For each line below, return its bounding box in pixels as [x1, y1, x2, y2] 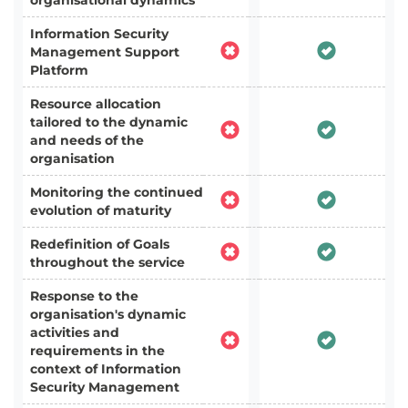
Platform [30, 62, 88, 78]
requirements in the [30, 342, 165, 359]
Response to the [30, 288, 138, 304]
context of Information [30, 361, 181, 377]
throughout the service [30, 254, 185, 270]
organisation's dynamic [30, 306, 186, 322]
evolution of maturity [30, 202, 171, 219]
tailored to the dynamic [30, 114, 188, 130]
